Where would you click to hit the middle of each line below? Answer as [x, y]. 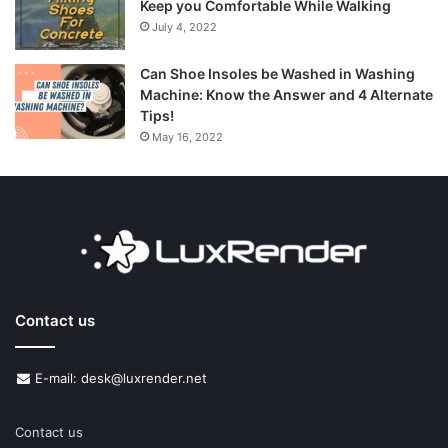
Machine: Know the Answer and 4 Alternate [286, 95]
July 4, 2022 [184, 27]
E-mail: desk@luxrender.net [119, 378]
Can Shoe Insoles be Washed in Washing [277, 74]
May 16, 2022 [187, 137]
